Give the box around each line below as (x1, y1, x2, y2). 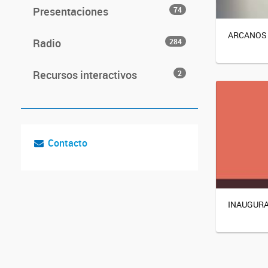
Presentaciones (33, 4, 108, 19)
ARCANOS (228, 29, 267, 41)
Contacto (47, 136, 87, 150)
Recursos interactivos (33, 68, 137, 82)
